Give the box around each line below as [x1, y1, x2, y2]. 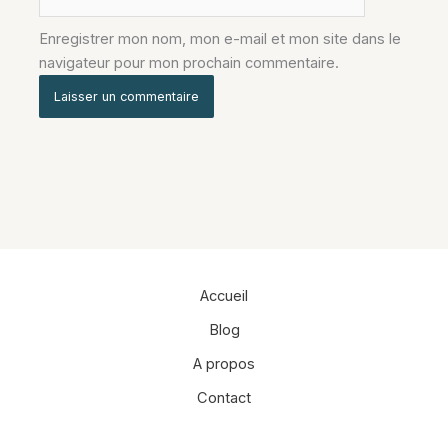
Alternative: [39, 121, 116, 140]
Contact [197, 389, 251, 408]
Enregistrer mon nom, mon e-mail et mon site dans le [39, 30, 402, 49]
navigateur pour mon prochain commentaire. [39, 54, 340, 73]
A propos [193, 355, 255, 374]
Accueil [200, 287, 248, 306]
